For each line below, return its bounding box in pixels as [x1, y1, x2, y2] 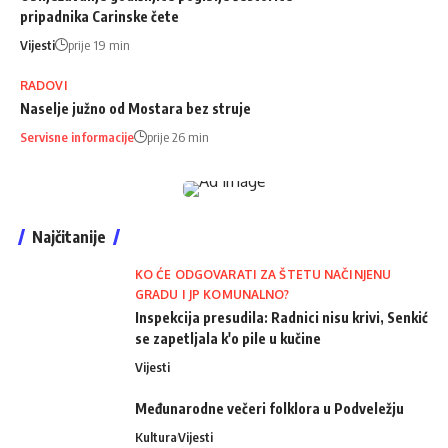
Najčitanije [32, 226, 106, 247]
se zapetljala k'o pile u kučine [135, 329, 321, 347]
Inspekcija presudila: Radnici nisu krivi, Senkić [135, 308, 428, 326]
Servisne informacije [20, 128, 134, 145]
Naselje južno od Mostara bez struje [20, 99, 251, 117]
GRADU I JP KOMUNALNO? [135, 286, 290, 302]
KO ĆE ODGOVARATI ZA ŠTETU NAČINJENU [135, 266, 392, 282]
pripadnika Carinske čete [20, 7, 179, 25]
